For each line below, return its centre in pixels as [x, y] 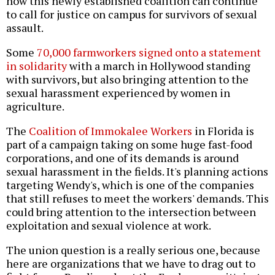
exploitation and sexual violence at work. [109, 226]
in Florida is [223, 131]
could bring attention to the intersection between [131, 212]
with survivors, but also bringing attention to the [127, 79]
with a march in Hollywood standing [159, 66]
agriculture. [35, 107]
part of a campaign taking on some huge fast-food [129, 145]
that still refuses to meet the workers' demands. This [137, 199]
